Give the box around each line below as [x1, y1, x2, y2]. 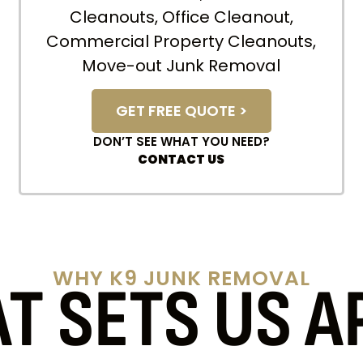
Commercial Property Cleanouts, [46, 29, 317, 53]
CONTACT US [138, 151, 225, 169]
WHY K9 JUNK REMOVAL [53, 264, 310, 293]
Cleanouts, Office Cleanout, [69, 5, 293, 28]
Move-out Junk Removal [82, 53, 281, 77]
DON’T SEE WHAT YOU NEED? [92, 133, 270, 151]
